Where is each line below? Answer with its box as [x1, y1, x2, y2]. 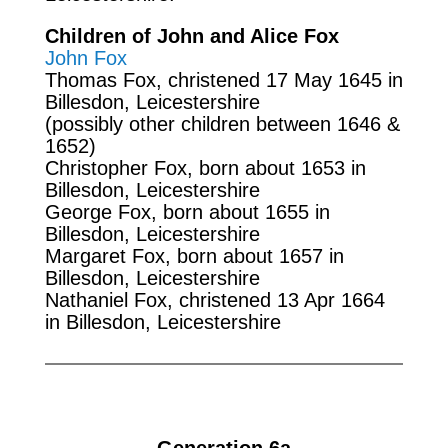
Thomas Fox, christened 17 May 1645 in [44, 68, 403, 91]
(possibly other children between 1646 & [44, 112, 400, 135]
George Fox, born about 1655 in [44, 200, 330, 223]
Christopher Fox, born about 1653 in [44, 156, 366, 179]
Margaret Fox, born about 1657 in [44, 244, 344, 267]
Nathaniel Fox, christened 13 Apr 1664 [44, 288, 385, 311]
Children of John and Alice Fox [44, 24, 339, 47]
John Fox [44, 46, 127, 69]
